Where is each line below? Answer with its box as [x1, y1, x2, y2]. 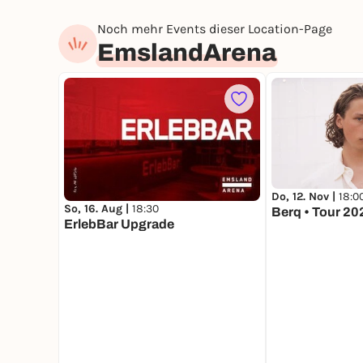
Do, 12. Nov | [271, 189, 339, 203]
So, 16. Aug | [64, 202, 132, 216]
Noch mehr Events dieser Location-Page [97, 21, 332, 37]
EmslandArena [97, 40, 276, 66]
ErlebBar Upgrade [64, 217, 174, 231]
